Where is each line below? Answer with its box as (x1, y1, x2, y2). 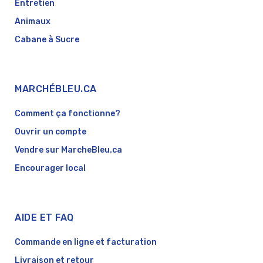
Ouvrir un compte (15, 127, 86, 137)
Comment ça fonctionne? (15, 109, 120, 119)
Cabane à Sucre (15, 35, 79, 45)
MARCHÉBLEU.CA (15, 83, 97, 95)
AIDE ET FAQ (15, 212, 74, 224)
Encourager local (15, 163, 86, 174)
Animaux (15, 16, 50, 27)
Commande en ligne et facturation (15, 237, 157, 248)
